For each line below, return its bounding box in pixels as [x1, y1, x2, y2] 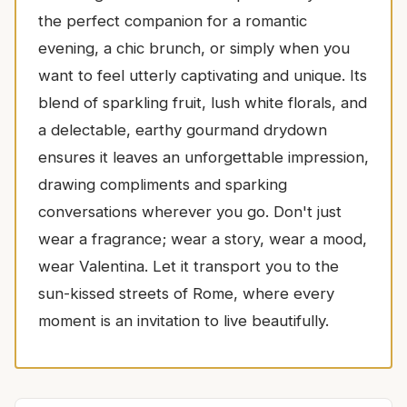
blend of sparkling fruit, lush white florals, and [38, 93, 367, 112]
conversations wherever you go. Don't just [38, 202, 342, 221]
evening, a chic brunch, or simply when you [38, 38, 350, 57]
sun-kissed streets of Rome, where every [38, 283, 334, 303]
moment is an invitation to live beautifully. [38, 311, 329, 330]
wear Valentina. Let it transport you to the [38, 256, 339, 275]
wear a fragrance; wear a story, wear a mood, [38, 229, 367, 248]
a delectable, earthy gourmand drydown [38, 120, 327, 139]
